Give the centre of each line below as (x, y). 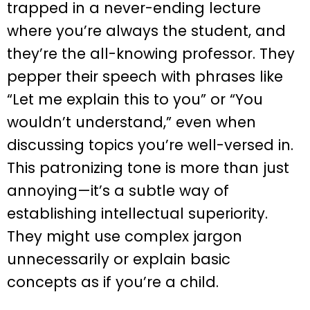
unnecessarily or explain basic (119, 259)
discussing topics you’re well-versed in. (150, 145)
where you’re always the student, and (146, 31)
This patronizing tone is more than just (148, 168)
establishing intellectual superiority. (137, 214)
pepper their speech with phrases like (145, 77)
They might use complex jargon (125, 237)
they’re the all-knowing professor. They (151, 54)
